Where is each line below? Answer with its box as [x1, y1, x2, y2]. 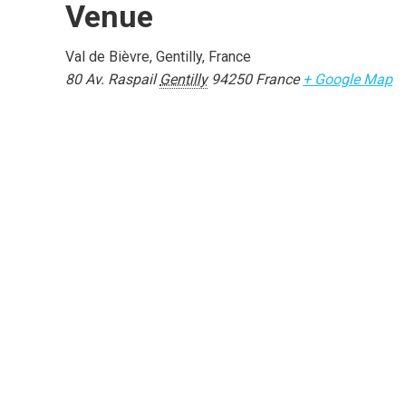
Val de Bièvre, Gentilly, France [65, 48, 251, 65]
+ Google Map [303, 71, 392, 88]
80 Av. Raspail [65, 71, 156, 88]
